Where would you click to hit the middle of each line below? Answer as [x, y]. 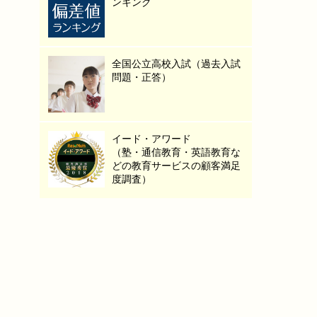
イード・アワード [151, 139]
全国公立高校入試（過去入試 [176, 64]
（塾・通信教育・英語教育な [176, 152]
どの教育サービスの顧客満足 [176, 166]
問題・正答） [142, 77]
